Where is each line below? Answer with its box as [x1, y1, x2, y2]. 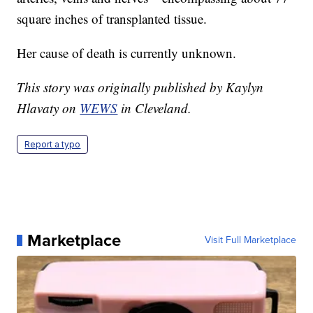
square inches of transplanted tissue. [17, 9, 208, 27]
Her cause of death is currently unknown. [17, 43, 237, 61]
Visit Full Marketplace [204, 232, 296, 247]
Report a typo [24, 138, 81, 150]
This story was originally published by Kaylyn [17, 78, 264, 96]
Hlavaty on [17, 99, 80, 117]
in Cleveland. [117, 99, 192, 117]
